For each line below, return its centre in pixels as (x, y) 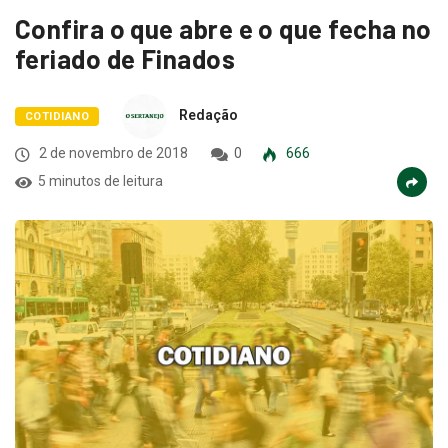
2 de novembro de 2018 (112, 153)
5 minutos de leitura (100, 181)
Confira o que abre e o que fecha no (223, 29)
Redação (208, 115)
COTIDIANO (57, 117)
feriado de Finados (125, 59)
